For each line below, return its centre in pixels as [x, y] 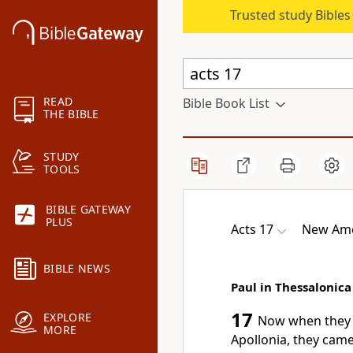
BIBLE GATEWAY [88, 210]
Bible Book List [226, 103]
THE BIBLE [71, 114]
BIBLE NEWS [77, 269]
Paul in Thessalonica [291, 287]
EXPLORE [68, 318]
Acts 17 [252, 229]
